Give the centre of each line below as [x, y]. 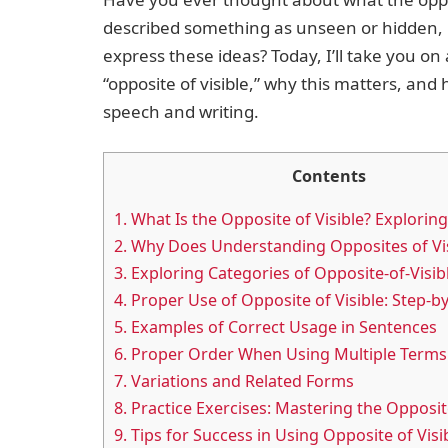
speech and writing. [181, 111]
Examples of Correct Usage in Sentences [282, 327]
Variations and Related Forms [240, 381]
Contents [329, 176]
